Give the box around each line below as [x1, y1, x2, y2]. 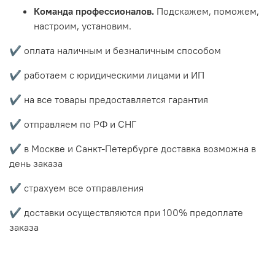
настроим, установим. [34, 19, 131, 32]
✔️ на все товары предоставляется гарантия [9, 93, 208, 106]
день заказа [9, 157, 63, 169]
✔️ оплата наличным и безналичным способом [9, 44, 221, 56]
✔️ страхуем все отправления [9, 181, 144, 194]
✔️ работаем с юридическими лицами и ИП [9, 68, 204, 81]
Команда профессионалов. [34, 4, 157, 17]
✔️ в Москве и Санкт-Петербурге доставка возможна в [9, 142, 256, 155]
